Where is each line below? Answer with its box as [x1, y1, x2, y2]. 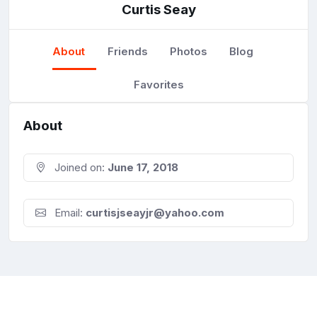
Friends [107, 44, 148, 58]
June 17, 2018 [108, 161, 178, 175]
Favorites [133, 77, 184, 91]
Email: [52, 206, 86, 220]
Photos [169, 44, 207, 58]
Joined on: [52, 161, 108, 175]
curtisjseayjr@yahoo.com [86, 206, 224, 220]
